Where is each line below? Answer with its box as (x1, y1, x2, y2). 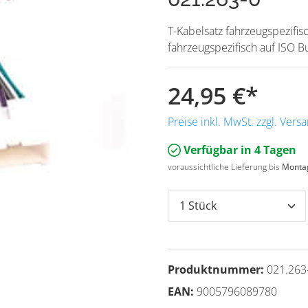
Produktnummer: (168, 261, 267, 277)
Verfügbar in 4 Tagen (181, 142, 297, 157)
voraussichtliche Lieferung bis (168, 160, 282, 173)
